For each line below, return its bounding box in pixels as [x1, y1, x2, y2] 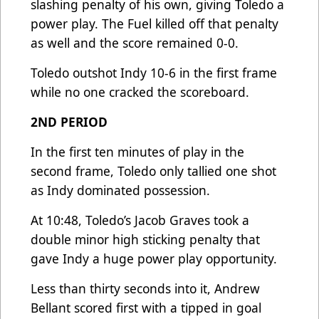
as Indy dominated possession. [31, 182, 214, 199]
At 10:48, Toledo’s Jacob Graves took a [31, 211, 249, 229]
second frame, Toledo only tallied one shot [31, 162, 276, 180]
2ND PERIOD [31, 113, 108, 131]
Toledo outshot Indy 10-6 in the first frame [31, 64, 277, 82]
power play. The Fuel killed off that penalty [31, 15, 278, 33]
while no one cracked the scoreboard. [31, 83, 253, 101]
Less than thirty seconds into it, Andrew [31, 280, 260, 298]
